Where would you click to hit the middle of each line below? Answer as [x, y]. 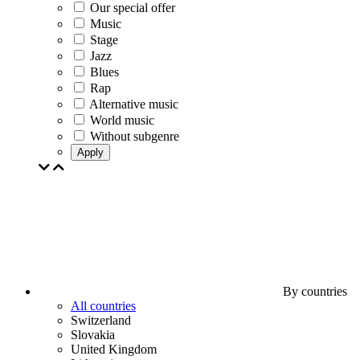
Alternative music [134, 104]
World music [122, 120]
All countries [103, 306]
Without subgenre [135, 136]
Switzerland [101, 320]
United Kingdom [114, 349]
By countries [313, 291]
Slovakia [93, 335]
